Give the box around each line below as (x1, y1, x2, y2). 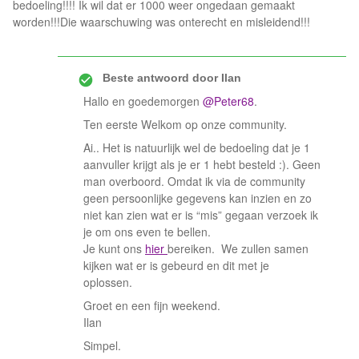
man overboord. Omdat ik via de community (83, 173, 305, 189)
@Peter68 (203, 93, 254, 109)
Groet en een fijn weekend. (83, 297, 220, 313)
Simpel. (83, 337, 121, 353)
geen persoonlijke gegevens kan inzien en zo (83, 190, 312, 206)
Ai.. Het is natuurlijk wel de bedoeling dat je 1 (83, 139, 310, 155)
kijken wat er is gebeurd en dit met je (83, 257, 269, 273)
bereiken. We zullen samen (167, 240, 309, 256)
